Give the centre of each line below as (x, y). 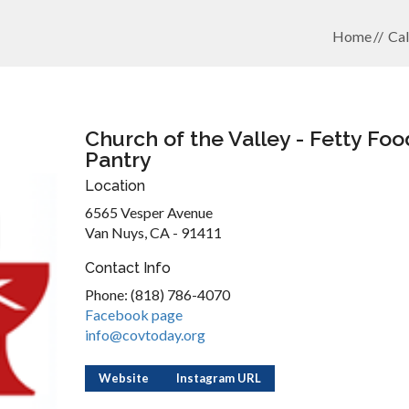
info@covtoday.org (145, 335)
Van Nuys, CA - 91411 (153, 232)
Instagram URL (218, 378)
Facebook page (133, 315)
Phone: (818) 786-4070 (157, 294)
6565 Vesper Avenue (148, 212)
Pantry (118, 159)
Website (123, 378)
